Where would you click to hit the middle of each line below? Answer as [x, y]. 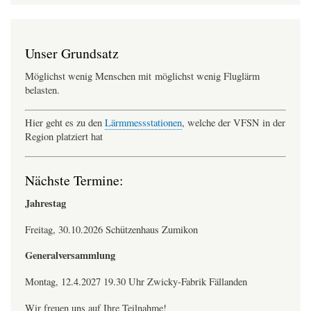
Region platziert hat [64, 137]
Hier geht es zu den [65, 123]
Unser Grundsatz [72, 53]
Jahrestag [45, 203]
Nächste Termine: [74, 180]
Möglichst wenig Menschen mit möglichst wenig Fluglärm [142, 76]
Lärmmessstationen [143, 123]
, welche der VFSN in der [234, 123]
